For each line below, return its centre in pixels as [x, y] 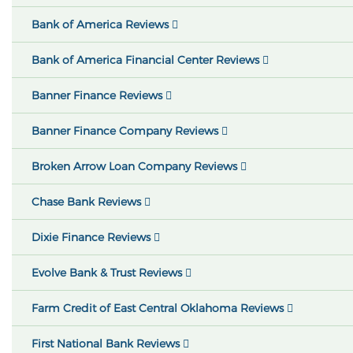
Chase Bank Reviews [88, 202]
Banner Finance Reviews [98, 95]
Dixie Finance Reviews [93, 237]
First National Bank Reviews [107, 344]
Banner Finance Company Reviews [126, 131]
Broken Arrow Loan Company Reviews [136, 166]
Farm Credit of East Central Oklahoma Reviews [159, 308]
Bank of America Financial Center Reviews [147, 60]
